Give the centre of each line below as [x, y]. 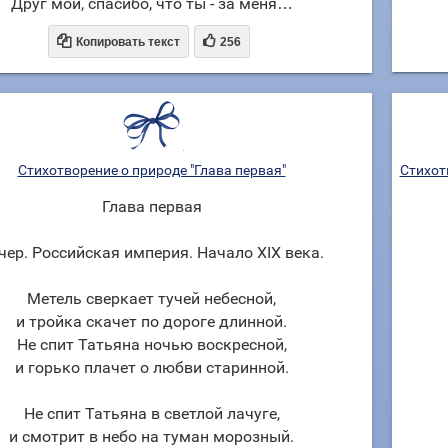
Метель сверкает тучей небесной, [151, 298]
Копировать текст [128, 42]
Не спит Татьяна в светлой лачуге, [151, 413]
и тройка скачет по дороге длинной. [151, 321]
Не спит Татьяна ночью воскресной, [151, 344]
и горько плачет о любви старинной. [151, 367]
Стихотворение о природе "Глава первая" [151, 170]
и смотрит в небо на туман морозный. [151, 436]
